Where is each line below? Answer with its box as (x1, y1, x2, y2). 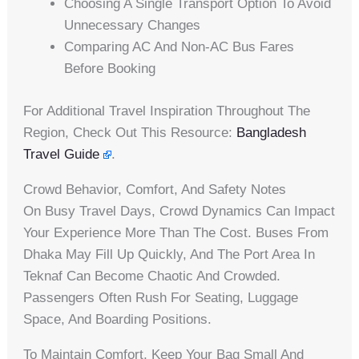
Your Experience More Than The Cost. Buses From (23, 224, 329, 240)
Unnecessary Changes (64, 18, 201, 34)
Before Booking (64, 61, 156, 77)
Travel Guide (23, 146, 100, 162)
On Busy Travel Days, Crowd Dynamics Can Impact (23, 203, 336, 219)
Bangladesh (236, 124, 307, 140)
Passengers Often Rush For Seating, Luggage (23, 289, 299, 305)
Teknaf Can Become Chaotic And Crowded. (23, 268, 281, 284)
